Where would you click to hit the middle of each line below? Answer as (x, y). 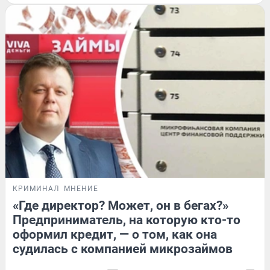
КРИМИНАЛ (36, 188)
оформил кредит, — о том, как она (115, 234)
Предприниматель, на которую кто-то (127, 220)
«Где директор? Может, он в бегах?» (121, 205)
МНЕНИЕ (81, 188)
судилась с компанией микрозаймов (123, 249)
